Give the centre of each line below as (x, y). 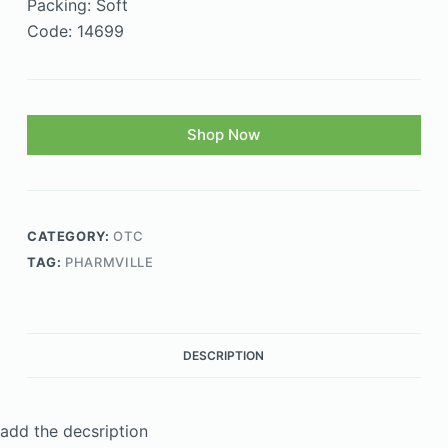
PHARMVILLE (109, 262)
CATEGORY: (70, 236)
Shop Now (224, 135)
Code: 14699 (75, 31)
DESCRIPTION (224, 355)
